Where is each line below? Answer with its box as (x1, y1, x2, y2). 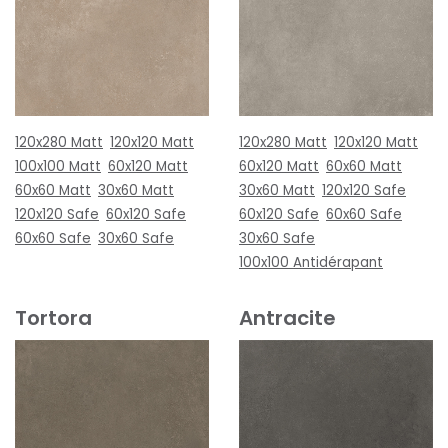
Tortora (15, 303, 92, 332)
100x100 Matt (15, 156, 101, 176)
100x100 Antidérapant (239, 252, 383, 272)
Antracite (239, 303, 336, 332)
